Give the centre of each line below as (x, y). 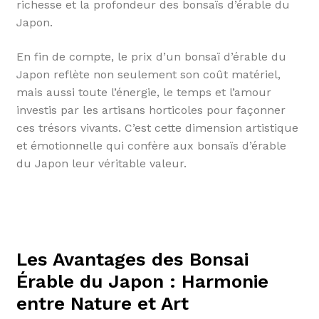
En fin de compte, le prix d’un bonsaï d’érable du (151, 56)
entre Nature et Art (102, 303)
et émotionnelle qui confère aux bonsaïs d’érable (151, 145)
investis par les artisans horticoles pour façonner (151, 110)
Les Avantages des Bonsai (132, 259)
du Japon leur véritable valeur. (101, 163)
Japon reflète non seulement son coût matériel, (148, 74)
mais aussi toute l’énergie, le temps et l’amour (143, 92)
